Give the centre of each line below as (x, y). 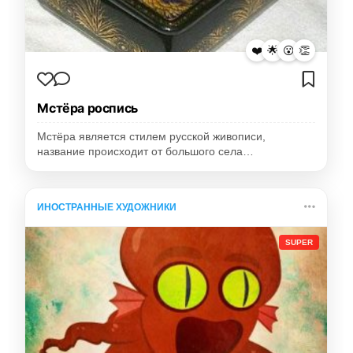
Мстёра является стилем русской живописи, (152, 137)
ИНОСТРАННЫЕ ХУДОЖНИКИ (107, 208)
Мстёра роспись (87, 108)
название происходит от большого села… (146, 152)
